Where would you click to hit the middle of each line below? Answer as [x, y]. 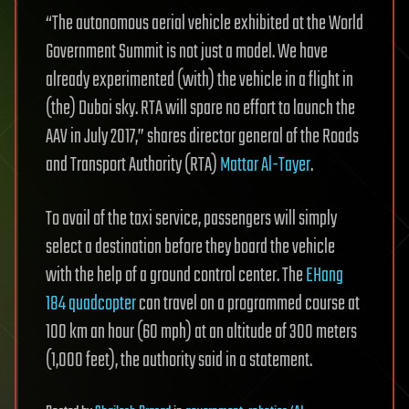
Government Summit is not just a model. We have [187, 52]
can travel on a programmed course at [248, 304]
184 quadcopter [91, 304]
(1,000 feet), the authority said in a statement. [179, 361]
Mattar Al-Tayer [265, 166]
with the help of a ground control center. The [176, 276]
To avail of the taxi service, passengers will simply [191, 220]
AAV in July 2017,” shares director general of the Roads [202, 137]
